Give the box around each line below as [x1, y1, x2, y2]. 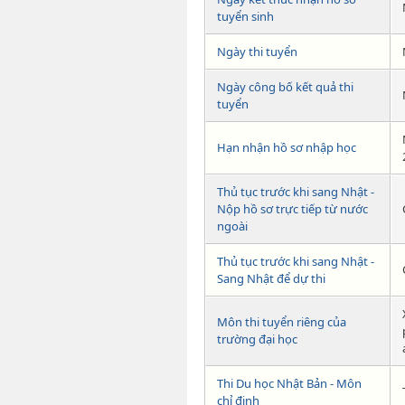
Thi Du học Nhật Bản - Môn [217, 374, 362, 391]
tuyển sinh [217, 7, 274, 24]
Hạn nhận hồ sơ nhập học [217, 138, 356, 155]
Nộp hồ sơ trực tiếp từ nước [217, 200, 368, 217]
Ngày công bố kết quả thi [217, 78, 353, 95]
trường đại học [217, 330, 297, 347]
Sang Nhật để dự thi [217, 269, 325, 287]
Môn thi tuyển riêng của [217, 313, 346, 330]
